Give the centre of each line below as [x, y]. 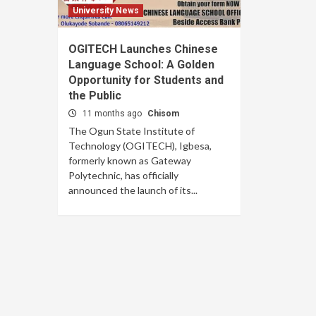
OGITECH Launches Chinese [143, 49]
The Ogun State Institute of [132, 131]
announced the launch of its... [133, 190]
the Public [95, 96]
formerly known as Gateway [130, 160]
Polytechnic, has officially [123, 175]
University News [106, 11]
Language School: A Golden [141, 65]
